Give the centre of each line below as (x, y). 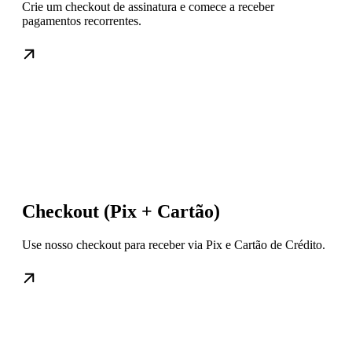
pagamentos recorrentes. (82, 20)
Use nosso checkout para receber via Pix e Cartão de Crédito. (174, 244)
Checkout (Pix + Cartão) (121, 211)
